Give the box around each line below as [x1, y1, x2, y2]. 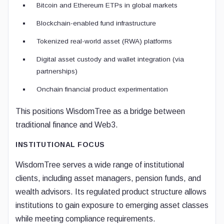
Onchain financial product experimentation [36, 85, 168, 93]
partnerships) [36, 67, 77, 75]
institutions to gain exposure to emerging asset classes [15, 201, 208, 209]
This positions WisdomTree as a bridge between [15, 107, 185, 115]
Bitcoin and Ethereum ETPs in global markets [36, 1, 177, 9]
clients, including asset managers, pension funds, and [15, 174, 201, 182]
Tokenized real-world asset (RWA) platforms [36, 37, 172, 45]
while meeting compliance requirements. [15, 214, 155, 223]
